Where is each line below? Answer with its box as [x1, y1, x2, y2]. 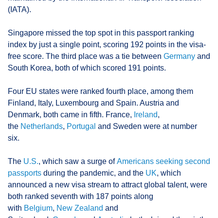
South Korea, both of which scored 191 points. [8, 63, 166, 72]
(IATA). [8, 5, 31, 14]
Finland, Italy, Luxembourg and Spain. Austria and [8, 98, 179, 107]
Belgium [24, 203, 53, 212]
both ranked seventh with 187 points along [8, 192, 153, 200]
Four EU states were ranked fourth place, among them [8, 87, 193, 95]
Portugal [67, 122, 98, 130]
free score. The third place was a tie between [8, 52, 163, 60]
